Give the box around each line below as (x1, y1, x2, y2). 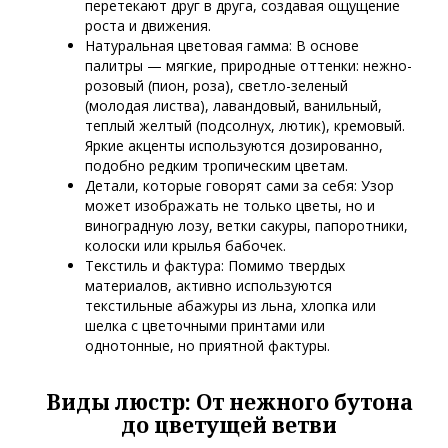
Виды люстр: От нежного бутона (45, 388, 413, 417)
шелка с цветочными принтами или (85, 316, 325, 336)
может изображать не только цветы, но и (85, 196, 375, 216)
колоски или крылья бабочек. (85, 236, 286, 256)
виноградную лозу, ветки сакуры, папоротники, (85, 216, 408, 236)
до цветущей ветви (121, 411, 337, 440)
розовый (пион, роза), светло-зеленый (85, 76, 348, 96)
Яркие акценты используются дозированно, (85, 136, 383, 156)
